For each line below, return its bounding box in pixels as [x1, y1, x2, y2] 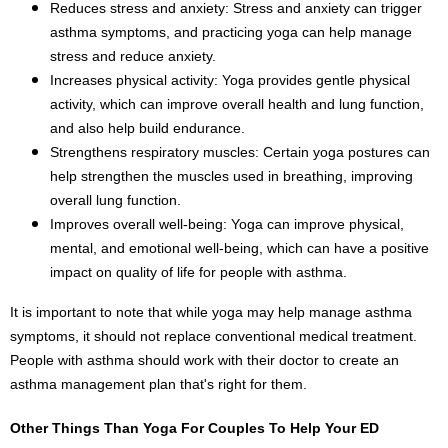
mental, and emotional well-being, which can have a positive [50, 239, 429, 256]
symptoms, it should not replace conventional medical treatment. [10, 327, 417, 344]
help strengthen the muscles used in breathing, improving [50, 167, 413, 184]
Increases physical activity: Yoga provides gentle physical [50, 71, 410, 88]
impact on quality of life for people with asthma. [50, 263, 347, 280]
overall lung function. [50, 191, 181, 208]
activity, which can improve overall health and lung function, [50, 95, 424, 112]
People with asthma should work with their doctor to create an [10, 351, 399, 368]
